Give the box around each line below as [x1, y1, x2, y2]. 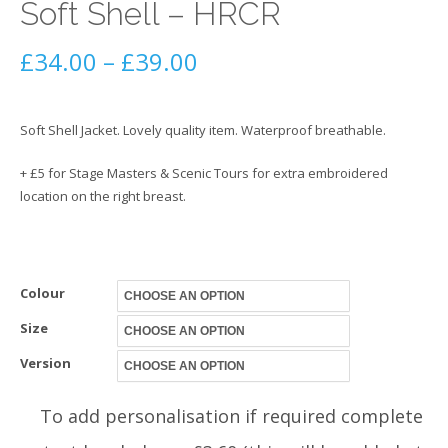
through [197, 173, 290, 207]
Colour [20, 284, 65, 303]
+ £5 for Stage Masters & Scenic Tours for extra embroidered [20, 163, 388, 182]
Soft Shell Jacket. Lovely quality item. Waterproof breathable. [20, 121, 386, 140]
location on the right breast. [20, 186, 186, 205]
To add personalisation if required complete [40, 404, 423, 429]
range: [197, 87, 269, 121]
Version [20, 354, 71, 373]
